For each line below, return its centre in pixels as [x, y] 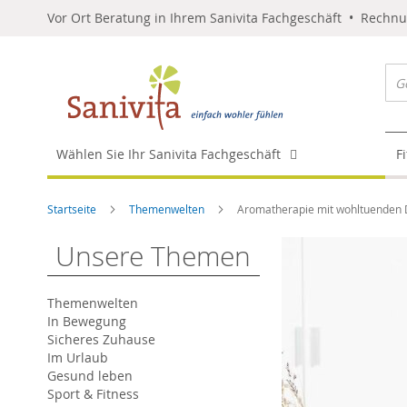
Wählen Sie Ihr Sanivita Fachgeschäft [169, 154]
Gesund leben [90, 376]
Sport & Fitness [93, 394]
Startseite [73, 209]
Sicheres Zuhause [101, 339]
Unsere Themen [154, 256]
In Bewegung [87, 321]
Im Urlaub [78, 357]
